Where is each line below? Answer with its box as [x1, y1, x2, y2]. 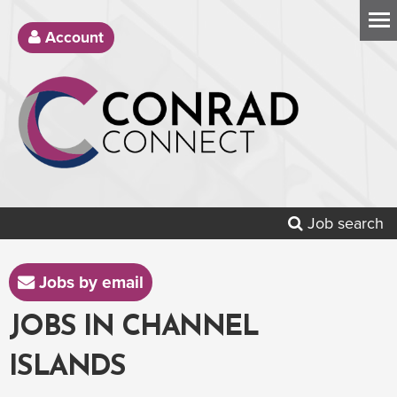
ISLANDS [9, 353, 126, 382]
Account [41, 28, 104, 47]
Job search [303, 213, 384, 233]
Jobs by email [35, 271, 144, 292]
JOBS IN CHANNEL [9, 313, 258, 342]
